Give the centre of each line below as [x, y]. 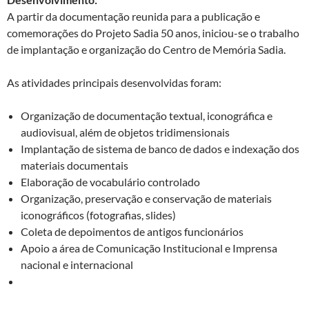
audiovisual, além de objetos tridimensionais [125, 132]
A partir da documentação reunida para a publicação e [133, 17]
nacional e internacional [77, 265]
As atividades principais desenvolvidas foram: [114, 83]
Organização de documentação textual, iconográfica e [147, 116]
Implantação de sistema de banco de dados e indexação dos [160, 149]
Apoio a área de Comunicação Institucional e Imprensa [149, 248]
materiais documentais [74, 166]
